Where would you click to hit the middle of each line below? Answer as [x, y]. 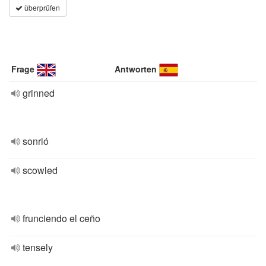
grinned [39, 93]
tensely [38, 247]
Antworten [136, 69]
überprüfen [41, 7]
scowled [40, 170]
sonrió [36, 141]
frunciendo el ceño [61, 218]
